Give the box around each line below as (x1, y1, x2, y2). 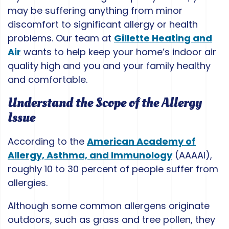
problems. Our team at (8, 32, 114, 45)
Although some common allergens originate (8, 199, 210, 213)
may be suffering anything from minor (8, 4, 182, 17)
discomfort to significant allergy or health (8, 18, 198, 31)
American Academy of (87, 135, 196, 148)
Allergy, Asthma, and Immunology (8, 149, 172, 162)
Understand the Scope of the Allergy (8, 94, 202, 112)
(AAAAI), (172, 149, 212, 162)
